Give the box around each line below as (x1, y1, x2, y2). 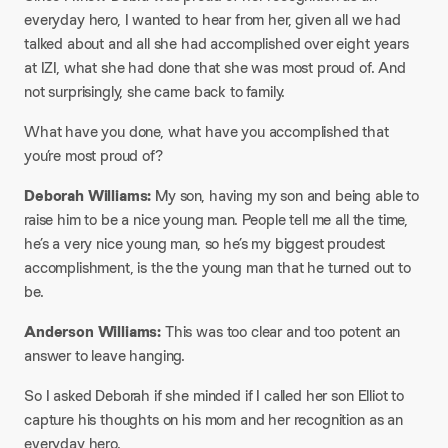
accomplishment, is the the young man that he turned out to (24, 257, 411, 278)
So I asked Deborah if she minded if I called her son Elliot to (24, 385, 405, 406)
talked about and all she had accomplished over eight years (24, 33, 409, 54)
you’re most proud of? (24, 145, 163, 166)
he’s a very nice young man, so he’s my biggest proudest (24, 233, 386, 254)
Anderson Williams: (24, 321, 162, 342)
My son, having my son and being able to (151, 185, 419, 206)
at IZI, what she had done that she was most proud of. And (24, 57, 406, 78)
